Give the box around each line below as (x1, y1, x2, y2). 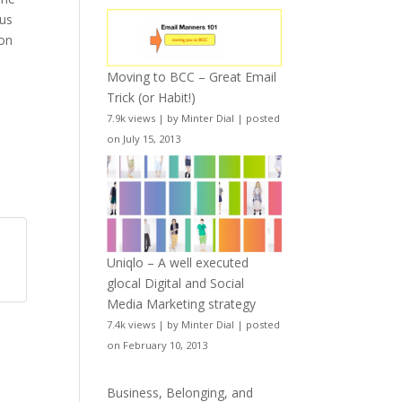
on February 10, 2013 (107, 337, 208, 352)
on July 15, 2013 (107, 131, 181, 145)
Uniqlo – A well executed (107, 253, 249, 271)
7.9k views (107, 110, 156, 125)
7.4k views (107, 317, 156, 331)
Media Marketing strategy (107, 294, 257, 312)
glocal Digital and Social (107, 274, 245, 292)
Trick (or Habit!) (107, 88, 197, 106)
